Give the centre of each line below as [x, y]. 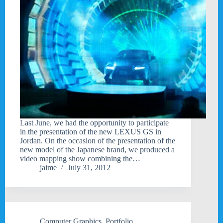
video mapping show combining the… [80, 158]
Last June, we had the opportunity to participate [94, 122]
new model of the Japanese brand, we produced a [97, 149]
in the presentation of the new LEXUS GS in [91, 131]
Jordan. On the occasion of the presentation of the [98, 140]
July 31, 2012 [89, 167]
